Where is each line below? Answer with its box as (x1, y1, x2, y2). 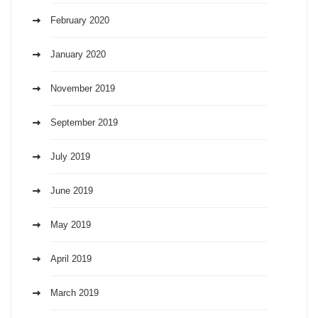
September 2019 (50, 116, 118, 128)
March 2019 (50, 287, 99, 298)
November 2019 (50, 82, 115, 94)
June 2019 (50, 185, 93, 196)
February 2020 (50, 14, 109, 26)
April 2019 (50, 253, 92, 264)
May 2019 (50, 219, 91, 230)
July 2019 (50, 150, 90, 162)
